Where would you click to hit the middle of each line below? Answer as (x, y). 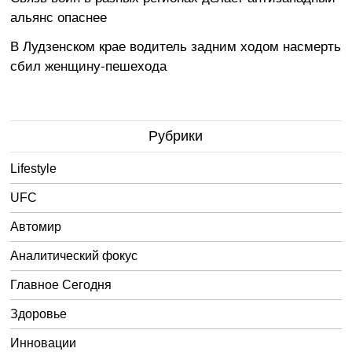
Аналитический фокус (74, 255)
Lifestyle (34, 168)
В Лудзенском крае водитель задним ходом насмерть (176, 45)
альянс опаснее (59, 16)
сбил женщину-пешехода (89, 64)
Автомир (36, 226)
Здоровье (39, 313)
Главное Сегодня (61, 284)
